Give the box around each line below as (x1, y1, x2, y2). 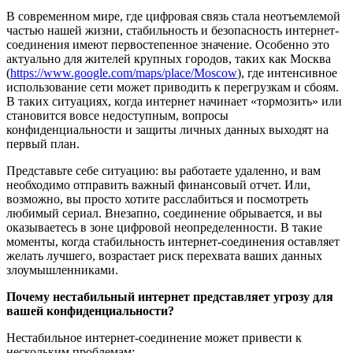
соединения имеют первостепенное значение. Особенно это (6, 37, 329, 51)
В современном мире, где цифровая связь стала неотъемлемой (6, 9, 340, 23)
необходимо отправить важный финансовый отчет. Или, (6, 177, 310, 191)
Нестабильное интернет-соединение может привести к (6, 330, 302, 344)
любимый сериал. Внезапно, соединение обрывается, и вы (6, 206, 322, 220)
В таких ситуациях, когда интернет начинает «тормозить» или (6, 94, 342, 108)
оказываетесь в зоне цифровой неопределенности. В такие (6, 220, 322, 234)
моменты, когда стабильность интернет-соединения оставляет (6, 234, 340, 248)
